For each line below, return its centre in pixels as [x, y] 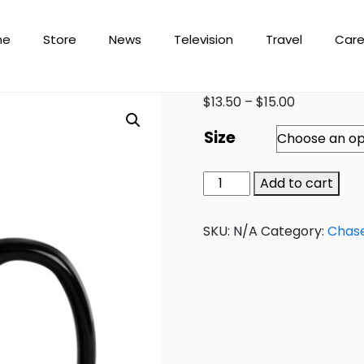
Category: [295, 232]
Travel [284, 39]
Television [204, 39]
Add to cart [297, 184]
